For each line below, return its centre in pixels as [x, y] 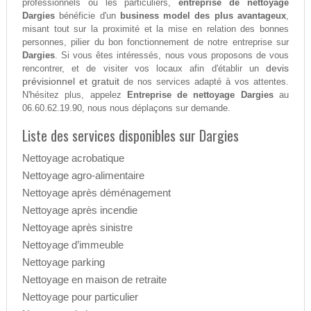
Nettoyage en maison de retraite [94, 280]
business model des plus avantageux [203, 16]
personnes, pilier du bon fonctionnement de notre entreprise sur [155, 42]
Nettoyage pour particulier [80, 297]
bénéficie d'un [87, 16]
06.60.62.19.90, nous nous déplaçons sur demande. [126, 108]
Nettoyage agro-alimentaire [83, 176]
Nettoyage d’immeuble [73, 245]
